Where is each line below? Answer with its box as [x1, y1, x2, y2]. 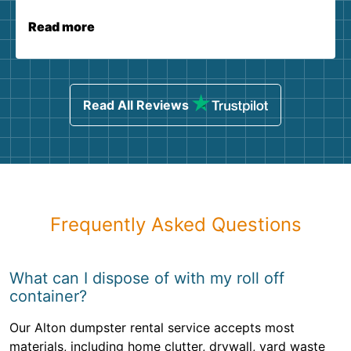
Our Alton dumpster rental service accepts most [9, 320, 295, 336]
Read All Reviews [82, 97, 189, 114]
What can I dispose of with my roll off [9, 269, 284, 288]
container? [9, 287, 87, 306]
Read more [28, 19, 95, 35]
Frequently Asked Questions [49, 213, 302, 237]
